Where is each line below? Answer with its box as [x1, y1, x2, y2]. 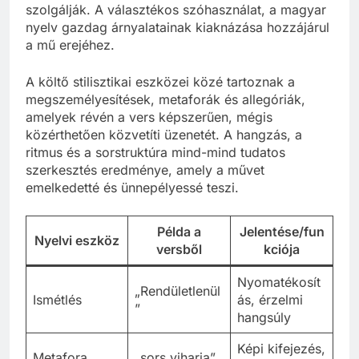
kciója [264, 241, 300, 258]
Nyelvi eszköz [34, 232, 119, 249]
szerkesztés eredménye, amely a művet [26, 162, 264, 179]
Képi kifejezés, [237, 341, 325, 357]
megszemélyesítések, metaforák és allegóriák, [26, 91, 305, 108]
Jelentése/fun [239, 224, 325, 240]
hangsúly [237, 309, 291, 326]
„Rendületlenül [135, 283, 220, 300]
